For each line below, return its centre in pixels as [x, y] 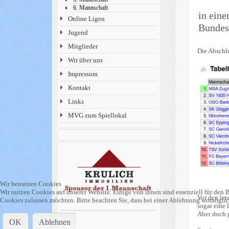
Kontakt [79, 88]
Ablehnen [54, 222]
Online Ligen [87, 19]
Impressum [83, 74]
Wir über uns [86, 60]
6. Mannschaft [91, 8]
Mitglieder [83, 46]
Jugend [78, 32]
